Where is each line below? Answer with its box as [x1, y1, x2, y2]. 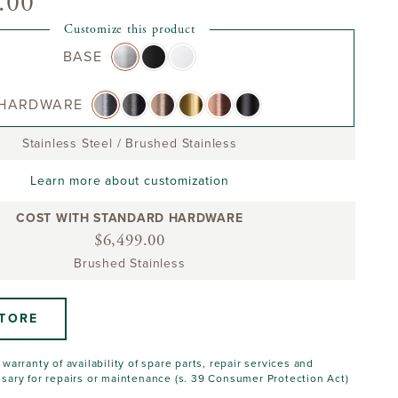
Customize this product [64, 20, 195, 37]
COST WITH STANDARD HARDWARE [16, 210, 243, 226]
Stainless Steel [21, 135, 113, 151]
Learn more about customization [30, 172, 229, 188]
